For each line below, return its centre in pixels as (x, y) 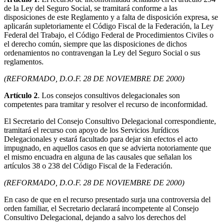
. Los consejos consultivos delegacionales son (109, 96)
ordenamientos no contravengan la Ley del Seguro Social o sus (102, 53)
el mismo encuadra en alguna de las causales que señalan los (98, 157)
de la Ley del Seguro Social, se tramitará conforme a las (91, 8)
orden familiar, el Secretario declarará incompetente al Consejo (101, 209)
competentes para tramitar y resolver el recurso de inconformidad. (106, 105)
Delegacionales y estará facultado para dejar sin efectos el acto (101, 139)
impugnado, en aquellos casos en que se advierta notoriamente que (108, 148)
